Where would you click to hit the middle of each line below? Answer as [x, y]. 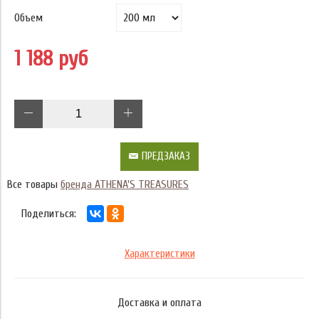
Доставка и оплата [159, 302]
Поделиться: [49, 213]
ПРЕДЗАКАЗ [166, 157]
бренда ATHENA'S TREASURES [125, 184]
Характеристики [159, 253]
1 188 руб [51, 58]
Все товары [34, 184]
